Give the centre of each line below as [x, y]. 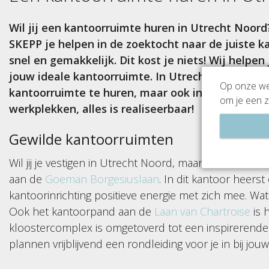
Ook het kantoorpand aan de [82, 211]
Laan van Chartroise [202, 211]
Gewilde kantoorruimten [93, 139]
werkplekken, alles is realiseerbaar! [101, 108]
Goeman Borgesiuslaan [102, 179]
